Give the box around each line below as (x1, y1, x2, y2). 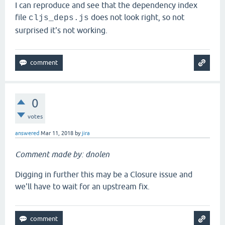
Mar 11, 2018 (41, 130, 73, 136)
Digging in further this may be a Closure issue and (15, 170, 192, 179)
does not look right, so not (89, 13, 184, 22)
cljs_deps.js (29, 14, 89, 23)
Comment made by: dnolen (15, 150, 109, 159)
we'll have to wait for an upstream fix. (15, 182, 150, 191)
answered (15, 130, 39, 136)
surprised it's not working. (15, 26, 107, 35)
